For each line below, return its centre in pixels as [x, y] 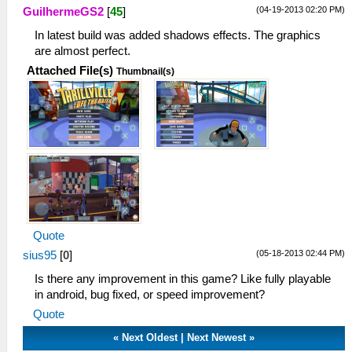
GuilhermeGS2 [63, 12]
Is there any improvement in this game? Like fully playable [183, 279]
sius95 [40, 256]
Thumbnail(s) [145, 72]
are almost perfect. [82, 51]
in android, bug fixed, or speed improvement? [150, 295]
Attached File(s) [70, 71]
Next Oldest [150, 338]
